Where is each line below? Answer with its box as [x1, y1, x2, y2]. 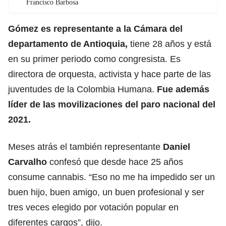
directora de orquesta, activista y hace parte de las [8, 69, 211, 79]
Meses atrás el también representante [8, 141, 160, 152]
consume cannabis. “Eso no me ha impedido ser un [8, 172, 215, 182]
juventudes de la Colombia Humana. [8, 84, 157, 94]
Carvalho [8, 156, 47, 167]
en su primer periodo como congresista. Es [8, 53, 181, 64]
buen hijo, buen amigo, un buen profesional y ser [8, 187, 204, 197]
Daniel [160, 141, 190, 152]
